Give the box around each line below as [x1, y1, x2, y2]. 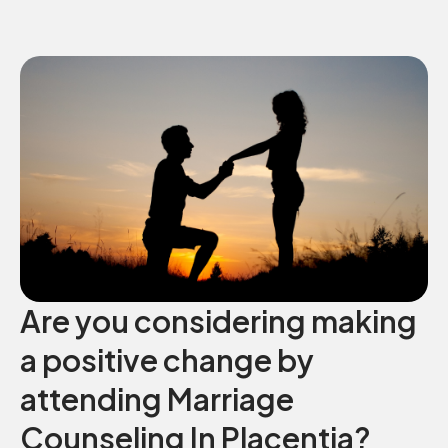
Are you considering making [20, 301, 417, 340]
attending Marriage [20, 379, 294, 418]
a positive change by [20, 340, 314, 379]
